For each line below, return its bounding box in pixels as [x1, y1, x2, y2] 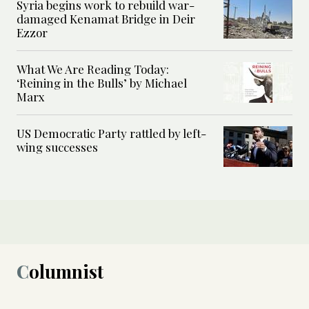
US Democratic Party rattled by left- [17, 125, 206, 141]
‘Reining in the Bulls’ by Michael [17, 74, 187, 90]
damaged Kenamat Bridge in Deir [17, 10, 195, 26]
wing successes [17, 139, 98, 154]
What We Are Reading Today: [17, 61, 169, 77]
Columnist [29, 259, 103, 283]
